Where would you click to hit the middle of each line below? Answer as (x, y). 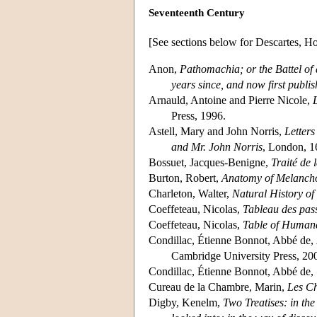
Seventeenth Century (197, 13)
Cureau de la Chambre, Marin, (218, 287)
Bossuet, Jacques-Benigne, (210, 162)
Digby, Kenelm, (186, 302)
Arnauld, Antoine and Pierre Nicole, (231, 100)
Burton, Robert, (185, 178)
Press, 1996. (198, 115)
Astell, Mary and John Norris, (217, 131)
